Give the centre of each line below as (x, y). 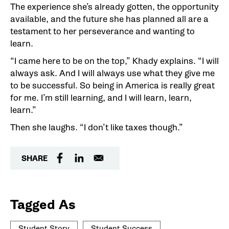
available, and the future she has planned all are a (109, 19)
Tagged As (43, 205)
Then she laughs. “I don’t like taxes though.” (97, 128)
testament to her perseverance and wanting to (102, 32)
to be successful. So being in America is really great (112, 86)
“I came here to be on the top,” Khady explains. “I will (114, 61)
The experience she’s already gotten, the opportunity (114, 7)
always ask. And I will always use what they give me (112, 74)
